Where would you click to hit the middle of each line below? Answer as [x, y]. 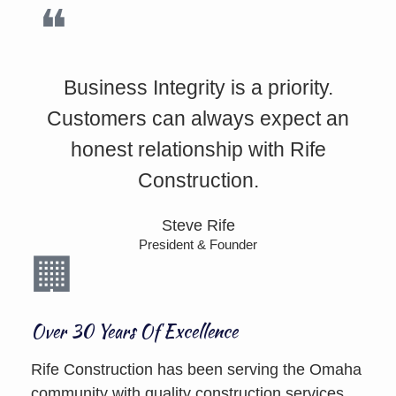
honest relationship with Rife [198, 149]
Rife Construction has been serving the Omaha [196, 369]
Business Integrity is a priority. [198, 88]
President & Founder [198, 244]
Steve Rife [198, 225]
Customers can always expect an [198, 118]
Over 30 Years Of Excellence [134, 331]
